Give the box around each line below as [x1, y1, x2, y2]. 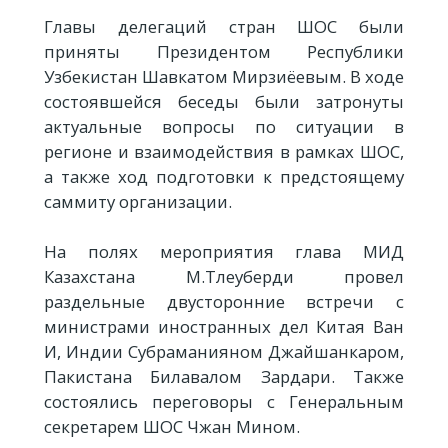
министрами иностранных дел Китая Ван [44, 315, 404, 339]
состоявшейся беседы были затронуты [44, 90, 404, 113]
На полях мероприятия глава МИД [44, 240, 404, 264]
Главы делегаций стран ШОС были [44, 15, 404, 38]
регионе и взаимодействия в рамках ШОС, [44, 140, 404, 163]
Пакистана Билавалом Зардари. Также [44, 365, 404, 389]
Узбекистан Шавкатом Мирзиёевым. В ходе [44, 65, 404, 88]
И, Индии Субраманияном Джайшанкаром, [44, 340, 404, 364]
